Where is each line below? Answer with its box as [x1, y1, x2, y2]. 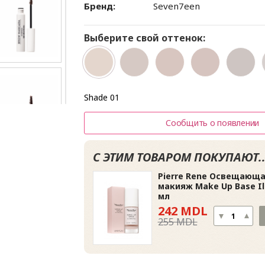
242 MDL [157, 203, 208, 219]
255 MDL [157, 215, 198, 228]
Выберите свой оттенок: [83, 31, 205, 44]
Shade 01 [83, 92, 119, 103]
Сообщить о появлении [166, 117, 259, 128]
